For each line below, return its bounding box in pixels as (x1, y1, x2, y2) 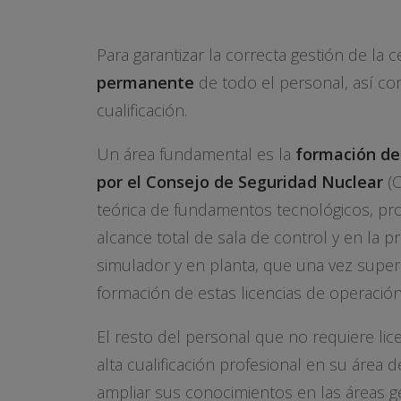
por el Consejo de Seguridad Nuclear (97, 171, 383, 192)
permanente (97, 72, 199, 93)
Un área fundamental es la (97, 143, 295, 165)
